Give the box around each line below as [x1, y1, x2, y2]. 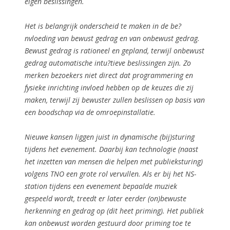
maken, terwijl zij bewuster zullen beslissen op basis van [25, 94, 205, 105]
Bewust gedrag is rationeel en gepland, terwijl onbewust [25, 45, 204, 55]
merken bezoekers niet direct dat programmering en [25, 70, 193, 80]
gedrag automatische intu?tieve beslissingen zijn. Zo [25, 57, 191, 68]
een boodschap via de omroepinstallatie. [25, 107, 156, 117]
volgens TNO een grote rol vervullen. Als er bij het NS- [25, 168, 196, 179]
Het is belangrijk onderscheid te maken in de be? [25, 21, 181, 31]
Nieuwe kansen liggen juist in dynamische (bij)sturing [25, 131, 195, 142]
